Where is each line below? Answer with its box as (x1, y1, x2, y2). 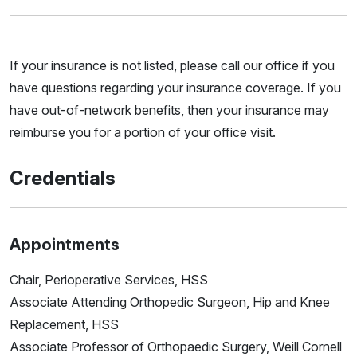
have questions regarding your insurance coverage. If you (10, 80, 341, 96)
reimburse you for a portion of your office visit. (10, 124, 276, 141)
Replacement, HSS (10, 316, 119, 333)
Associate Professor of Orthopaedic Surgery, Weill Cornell (10, 339, 342, 355)
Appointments (10, 235, 120, 255)
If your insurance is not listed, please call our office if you (10, 57, 335, 74)
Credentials (10, 167, 116, 190)
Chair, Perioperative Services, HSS (10, 272, 208, 288)
